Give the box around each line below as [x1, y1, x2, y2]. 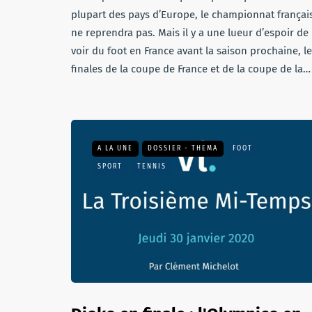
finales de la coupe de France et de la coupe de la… [71, 63, 311, 75]
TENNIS [137, 162, 166, 171]
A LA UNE [97, 144, 133, 153]
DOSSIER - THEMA [148, 144, 218, 153]
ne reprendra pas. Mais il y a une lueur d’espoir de [71, 26, 309, 39]
